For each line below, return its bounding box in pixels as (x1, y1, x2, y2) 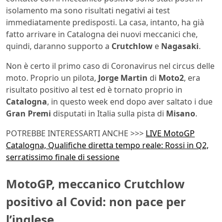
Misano (166, 108, 195, 119)
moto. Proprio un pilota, (6, 72, 98, 84)
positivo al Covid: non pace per (6, 193, 186, 210)
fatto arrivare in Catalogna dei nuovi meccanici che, (6, 29, 198, 40)
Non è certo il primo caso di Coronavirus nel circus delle (6, 60, 215, 72)
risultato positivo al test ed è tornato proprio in (6, 84, 182, 96)
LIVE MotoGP (146, 128, 195, 139)
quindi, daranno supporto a (6, 41, 111, 52)
